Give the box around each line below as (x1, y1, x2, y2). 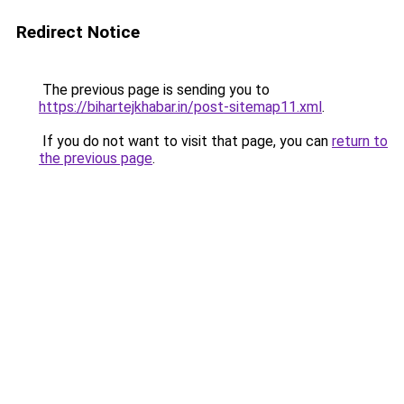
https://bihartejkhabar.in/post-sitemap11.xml (39, 98, 322, 115)
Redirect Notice (16, 22, 140, 42)
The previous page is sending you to (39, 81, 270, 98)
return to (332, 133, 388, 150)
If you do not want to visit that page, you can (39, 133, 332, 150)
